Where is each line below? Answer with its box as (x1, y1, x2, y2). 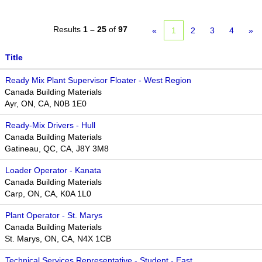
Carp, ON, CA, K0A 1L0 (5, 189, 91, 198)
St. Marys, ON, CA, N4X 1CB (5, 234, 111, 243)
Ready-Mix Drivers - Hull (5, 120, 95, 130)
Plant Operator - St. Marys (5, 211, 102, 220)
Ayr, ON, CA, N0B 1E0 (5, 99, 87, 108)
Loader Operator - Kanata (5, 166, 101, 175)
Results (53, 25, 83, 34)
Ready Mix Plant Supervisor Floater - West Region (5, 75, 191, 85)
